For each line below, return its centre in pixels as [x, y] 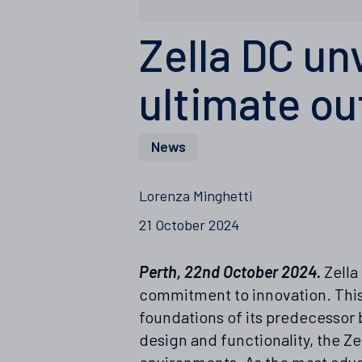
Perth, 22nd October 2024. [230, 271]
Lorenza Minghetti [196, 195]
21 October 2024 [189, 224]
